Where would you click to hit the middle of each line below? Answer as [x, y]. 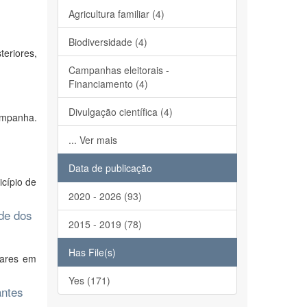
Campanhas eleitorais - [119, 70]
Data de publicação [110, 168]
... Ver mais [93, 140]
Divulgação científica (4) [120, 112]
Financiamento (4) [108, 84]
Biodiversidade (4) [108, 42]
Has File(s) [92, 252]
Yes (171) [89, 280]
